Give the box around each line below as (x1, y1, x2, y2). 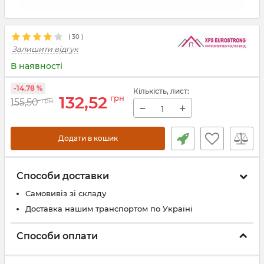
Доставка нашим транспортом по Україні (25, 204, 193, 213)
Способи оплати (16, 230, 98, 242)
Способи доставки (16, 170, 109, 181)
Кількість (133, 87, 167, 95)
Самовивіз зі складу (25, 189, 106, 198)
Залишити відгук (12, 44, 78, 54)
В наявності (11, 61, 62, 71)
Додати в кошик (58, 134, 118, 143)
